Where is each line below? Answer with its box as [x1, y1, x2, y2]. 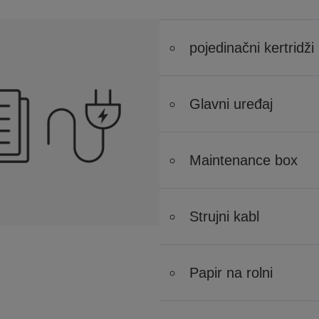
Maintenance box [189, 152, 298, 168]
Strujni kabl [189, 209, 259, 224]
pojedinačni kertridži [189, 40, 314, 56]
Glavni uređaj [189, 96, 273, 112]
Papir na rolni [189, 265, 273, 281]
